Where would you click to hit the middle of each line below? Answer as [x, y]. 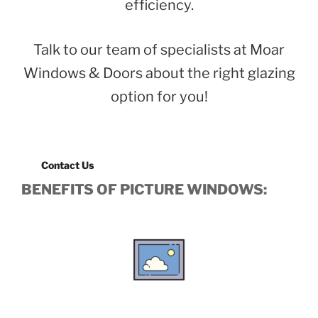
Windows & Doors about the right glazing [159, 73]
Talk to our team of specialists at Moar [159, 49]
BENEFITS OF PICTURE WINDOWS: [144, 190]
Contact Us [67, 165]
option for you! [159, 96]
